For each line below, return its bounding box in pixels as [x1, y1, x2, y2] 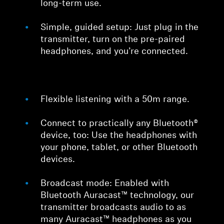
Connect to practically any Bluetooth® [40, 119, 198, 129]
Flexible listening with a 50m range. [40, 95, 190, 105]
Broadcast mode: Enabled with [40, 179, 169, 189]
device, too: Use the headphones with [40, 131, 197, 141]
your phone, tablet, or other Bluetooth [40, 143, 198, 153]
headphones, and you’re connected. [40, 47, 188, 57]
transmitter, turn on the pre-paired [40, 35, 185, 45]
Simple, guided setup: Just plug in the [40, 23, 199, 33]
